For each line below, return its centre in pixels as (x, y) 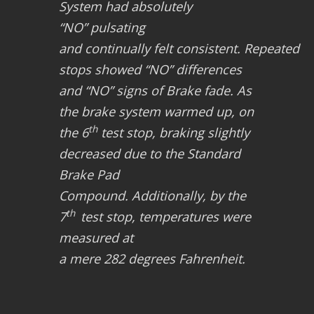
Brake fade (198, 90)
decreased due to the (123, 153)
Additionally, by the (189, 195)
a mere (81, 258)
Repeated (272, 48)
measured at (96, 237)
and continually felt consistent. (151, 48)
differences (207, 69)
